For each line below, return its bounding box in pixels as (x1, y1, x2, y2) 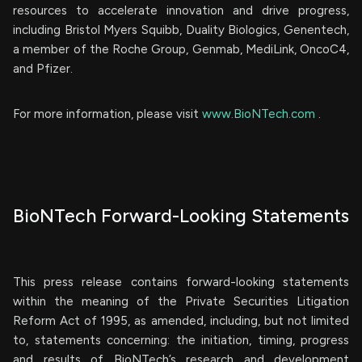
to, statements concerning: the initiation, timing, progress (13, 332, 349, 347)
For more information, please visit (13, 106, 202, 121)
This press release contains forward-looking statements (13, 274, 349, 289)
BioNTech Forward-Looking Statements (13, 204, 349, 227)
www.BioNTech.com (202, 106, 318, 121)
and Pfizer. (13, 61, 73, 76)
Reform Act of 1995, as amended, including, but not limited (13, 313, 349, 328)
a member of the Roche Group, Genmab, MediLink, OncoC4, (13, 41, 349, 57)
